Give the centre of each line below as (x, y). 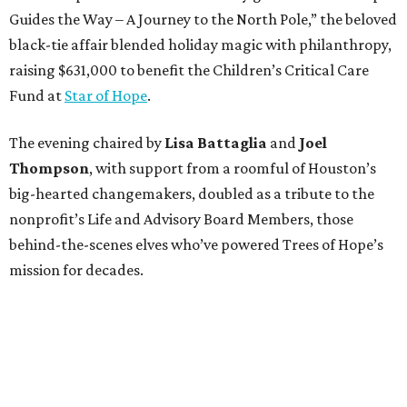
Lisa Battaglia (216, 143)
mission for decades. (76, 270)
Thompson (49, 169)
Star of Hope (106, 96)
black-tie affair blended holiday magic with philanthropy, (200, 45)
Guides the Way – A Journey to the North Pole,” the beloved (203, 20)
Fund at (37, 96)
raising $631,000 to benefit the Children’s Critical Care (189, 70)
